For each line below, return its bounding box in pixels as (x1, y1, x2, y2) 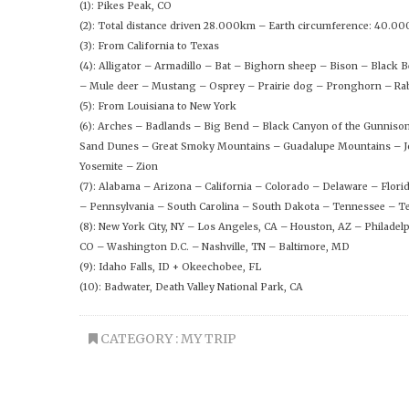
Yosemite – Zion (79, 161, 158, 173)
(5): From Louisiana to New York (79, 100, 236, 112)
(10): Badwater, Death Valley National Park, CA (79, 281, 303, 293)
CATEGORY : (98, 330, 181, 347)
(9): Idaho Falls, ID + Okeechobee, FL (79, 261, 261, 273)
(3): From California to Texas (79, 40, 219, 52)
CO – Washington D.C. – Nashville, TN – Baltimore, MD (79, 241, 350, 253)
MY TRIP (181, 330, 236, 347)
